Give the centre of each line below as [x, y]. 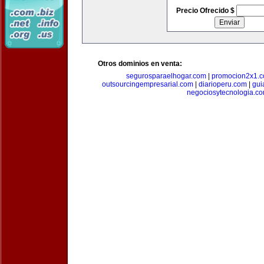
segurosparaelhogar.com [166, 76]
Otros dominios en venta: [140, 64]
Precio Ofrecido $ [206, 11]
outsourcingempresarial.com [147, 84]
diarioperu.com [222, 84]
